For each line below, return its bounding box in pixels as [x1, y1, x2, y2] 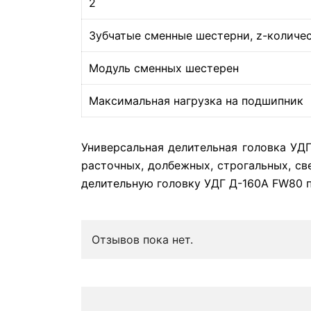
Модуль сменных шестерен [89, 61, 239, 75]
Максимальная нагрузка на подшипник [89, 94, 303, 108]
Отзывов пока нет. [92, 233, 193, 246]
